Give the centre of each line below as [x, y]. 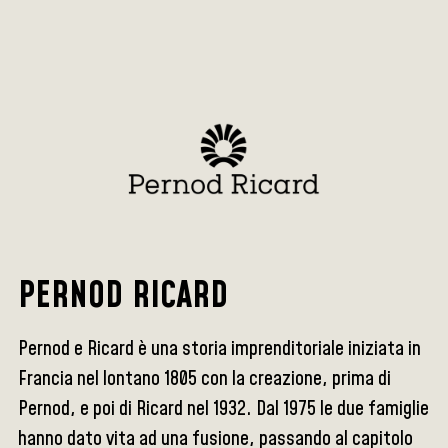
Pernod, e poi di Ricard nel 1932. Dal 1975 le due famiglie [224, 409]
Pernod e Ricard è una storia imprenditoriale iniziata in [220, 349]
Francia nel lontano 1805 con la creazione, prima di [205, 379]
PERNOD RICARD [123, 296]
